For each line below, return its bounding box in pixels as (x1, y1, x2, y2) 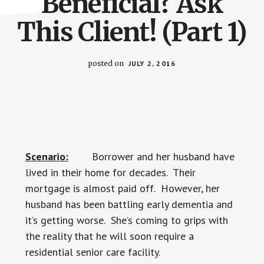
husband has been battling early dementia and (25, 197, 233, 211)
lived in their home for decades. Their (25, 166, 196, 179)
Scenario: (25, 150, 68, 163)
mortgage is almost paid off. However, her (25, 181, 220, 195)
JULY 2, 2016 (128, 59, 176, 68)
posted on (88, 59, 126, 68)
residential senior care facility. (25, 245, 160, 259)
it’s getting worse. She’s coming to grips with (25, 213, 228, 227)
